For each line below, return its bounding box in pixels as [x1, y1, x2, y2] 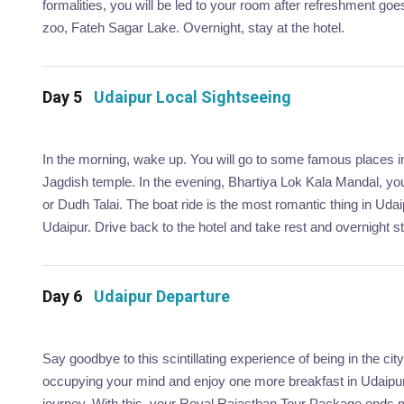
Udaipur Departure [94, 286, 230, 306]
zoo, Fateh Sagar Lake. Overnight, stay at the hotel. [42, 19, 344, 35]
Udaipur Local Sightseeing [94, 87, 291, 106]
